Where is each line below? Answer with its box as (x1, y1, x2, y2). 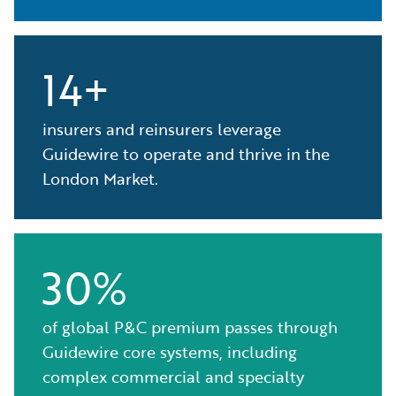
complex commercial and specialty (42, 365, 304, 389)
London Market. (42, 167, 158, 191)
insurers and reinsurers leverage (42, 118, 281, 141)
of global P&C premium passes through (42, 316, 338, 339)
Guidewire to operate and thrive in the (42, 142, 330, 166)
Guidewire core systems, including (42, 340, 297, 364)
